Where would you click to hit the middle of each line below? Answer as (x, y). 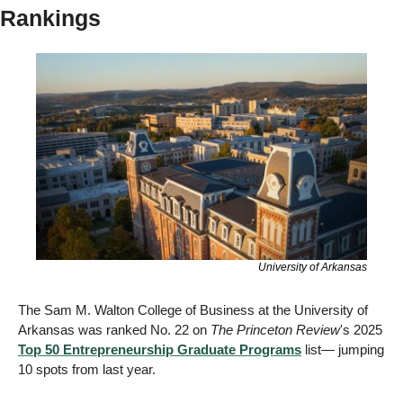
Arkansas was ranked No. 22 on (114, 330)
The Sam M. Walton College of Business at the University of (193, 310)
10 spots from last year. (89, 370)
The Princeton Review (275, 330)
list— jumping (343, 350)
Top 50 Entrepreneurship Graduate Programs (160, 350)
